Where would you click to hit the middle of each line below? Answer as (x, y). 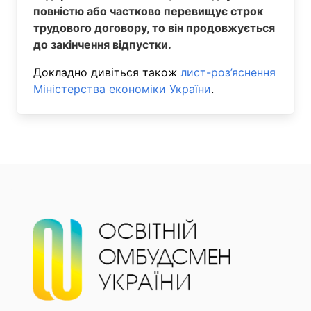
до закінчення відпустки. (102, 44)
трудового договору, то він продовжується (154, 28)
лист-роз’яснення (228, 72)
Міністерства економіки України (122, 89)
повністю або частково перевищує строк (148, 11)
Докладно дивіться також (107, 72)
